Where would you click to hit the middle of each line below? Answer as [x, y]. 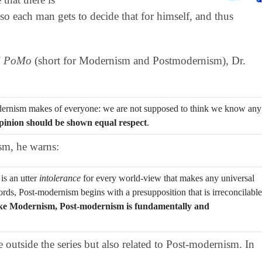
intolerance [60, 178]
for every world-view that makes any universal [167, 178]
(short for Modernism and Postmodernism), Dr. [138, 60]
